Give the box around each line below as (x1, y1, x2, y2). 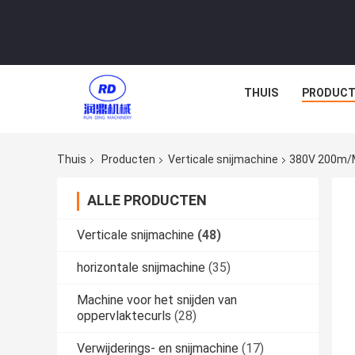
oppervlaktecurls (77, 308, 171, 324)
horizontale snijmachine (77, 260, 205, 276)
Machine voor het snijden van (77, 292, 237, 308)
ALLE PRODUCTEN (87, 192, 207, 209)
